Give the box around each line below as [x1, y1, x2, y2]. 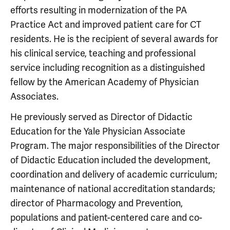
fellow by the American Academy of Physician [10, 76, 199, 88]
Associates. [10, 90, 59, 102]
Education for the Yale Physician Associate [10, 125, 185, 137]
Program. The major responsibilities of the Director [10, 140, 220, 151]
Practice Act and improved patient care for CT [10, 18, 201, 30]
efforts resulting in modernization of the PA [10, 4, 187, 16]
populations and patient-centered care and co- [10, 212, 202, 223]
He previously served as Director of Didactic [10, 111, 193, 123]
